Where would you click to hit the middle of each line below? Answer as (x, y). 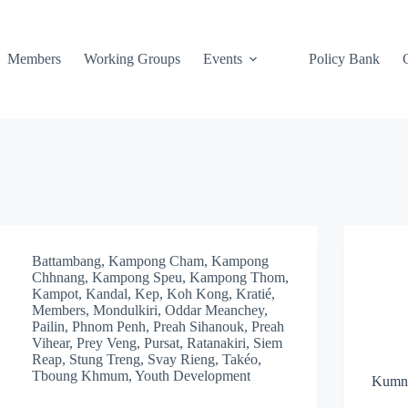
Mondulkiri (126, 310)
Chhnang (59, 277)
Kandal (107, 294)
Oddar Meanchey (215, 310)
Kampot (56, 294)
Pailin (49, 326)
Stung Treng (105, 359)
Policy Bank (344, 59)
